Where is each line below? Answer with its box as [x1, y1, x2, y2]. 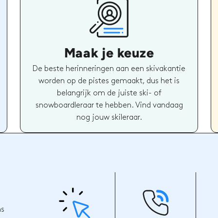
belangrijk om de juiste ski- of [56, 89, 162, 97]
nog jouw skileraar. [76, 113, 142, 121]
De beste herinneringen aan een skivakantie [33, 65, 185, 73]
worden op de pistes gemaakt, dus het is [38, 77, 180, 85]
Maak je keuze [64, 44, 154, 61]
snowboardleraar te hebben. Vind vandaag [35, 101, 183, 109]
